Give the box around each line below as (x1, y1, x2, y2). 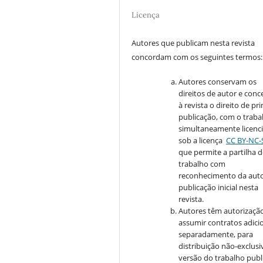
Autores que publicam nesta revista (131, 37, 255, 48)
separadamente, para (178, 228, 254, 240)
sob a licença (178, 134, 225, 146)
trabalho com (178, 158, 226, 169)
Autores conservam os (178, 76, 257, 87)
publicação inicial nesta (178, 181, 259, 193)
